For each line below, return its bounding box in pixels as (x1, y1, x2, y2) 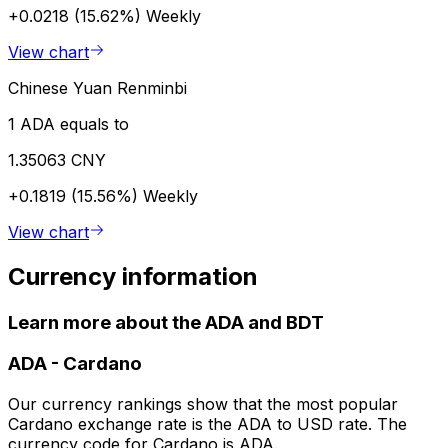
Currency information (8, 261, 258, 291)
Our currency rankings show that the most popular (8, 394, 398, 415)
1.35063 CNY (8, 149, 106, 170)
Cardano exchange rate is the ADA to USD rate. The (8, 414, 407, 435)
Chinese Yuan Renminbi (8, 77, 187, 98)
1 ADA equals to (8, 113, 129, 134)
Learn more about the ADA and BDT (8, 310, 324, 334)
